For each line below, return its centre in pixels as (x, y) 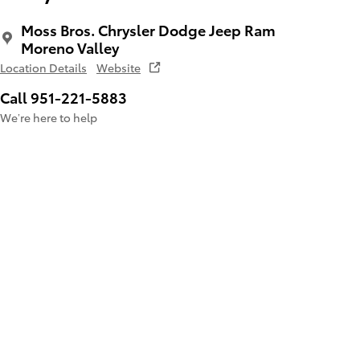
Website (119, 68)
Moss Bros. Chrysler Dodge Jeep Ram (148, 30)
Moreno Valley (70, 47)
